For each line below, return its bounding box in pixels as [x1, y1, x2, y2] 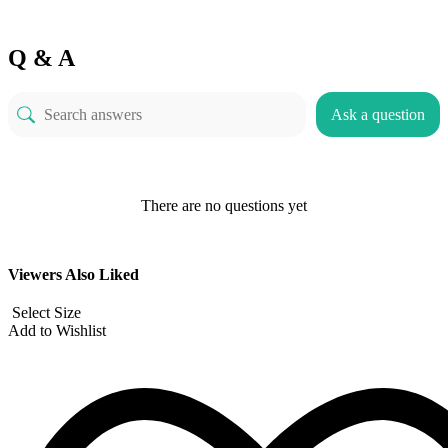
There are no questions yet [141, 197, 307, 215]
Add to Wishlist [8, 322, 106, 340]
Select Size [12, 304, 81, 322]
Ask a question [331, 105, 425, 123]
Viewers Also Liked [8, 266, 139, 284]
